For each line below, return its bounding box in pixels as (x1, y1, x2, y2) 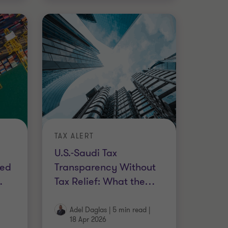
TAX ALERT (54, 131, 94, 141)
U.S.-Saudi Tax (54, 146, 117, 160)
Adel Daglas (69, 205, 107, 215)
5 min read (112, 205, 147, 215)
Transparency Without (54, 160, 156, 174)
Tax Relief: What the (54, 174, 145, 188)
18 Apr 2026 (69, 215, 106, 224)
